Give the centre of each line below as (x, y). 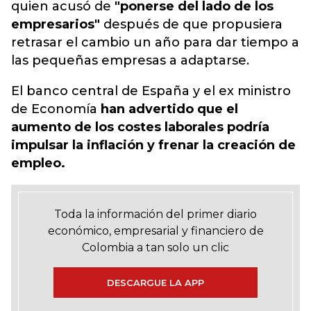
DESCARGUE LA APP (155, 283)
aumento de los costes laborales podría (140, 127)
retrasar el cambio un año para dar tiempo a (155, 42)
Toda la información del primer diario (155, 214)
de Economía (56, 109)
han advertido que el (169, 109)
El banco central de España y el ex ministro (151, 91)
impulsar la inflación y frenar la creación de (153, 145)
